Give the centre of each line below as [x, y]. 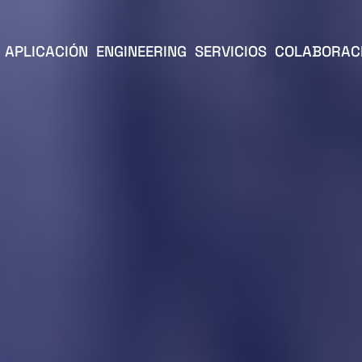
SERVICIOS [230, 51]
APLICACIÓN [46, 51]
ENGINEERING [141, 51]
